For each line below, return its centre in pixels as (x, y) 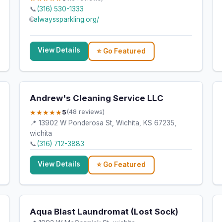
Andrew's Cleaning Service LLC (96, 98)
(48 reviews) (85, 112)
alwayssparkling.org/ (66, 20)
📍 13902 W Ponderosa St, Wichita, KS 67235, (103, 123)
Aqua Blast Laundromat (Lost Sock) (104, 211)
